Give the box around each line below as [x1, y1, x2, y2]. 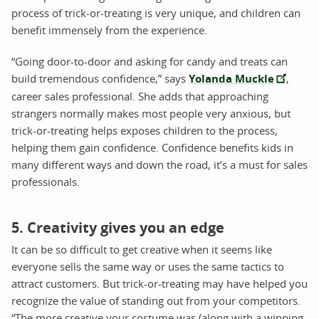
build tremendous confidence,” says [11, 71, 189, 86]
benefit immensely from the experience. [11, 23, 207, 38]
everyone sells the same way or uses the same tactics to [11, 259, 284, 274]
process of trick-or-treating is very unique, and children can [11, 6, 300, 21]
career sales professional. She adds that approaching [11, 89, 268, 104]
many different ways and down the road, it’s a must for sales [11, 157, 308, 172]
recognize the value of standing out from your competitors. [11, 293, 300, 308]
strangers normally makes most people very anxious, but [11, 106, 291, 121]
